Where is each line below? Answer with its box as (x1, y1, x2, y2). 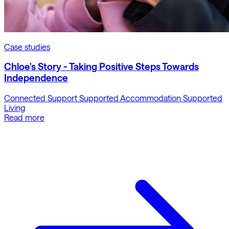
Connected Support (4, 93, 77, 103)
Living (4, 102, 25, 112)
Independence (4, 72, 68, 84)
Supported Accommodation (79, 93, 181, 103)
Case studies (4, 41, 50, 52)
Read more (4, 112, 44, 122)
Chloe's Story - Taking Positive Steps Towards (4, 61, 199, 73)
